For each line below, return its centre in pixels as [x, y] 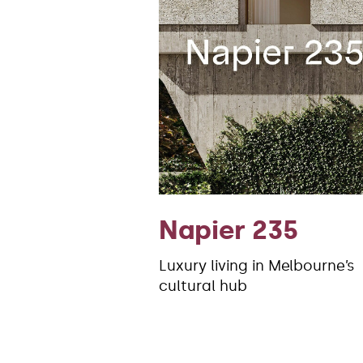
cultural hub [203, 286]
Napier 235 [228, 231]
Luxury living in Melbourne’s [257, 266]
